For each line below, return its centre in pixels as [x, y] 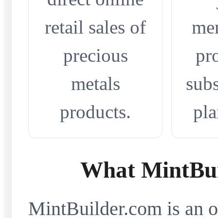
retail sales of [95, 27]
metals [95, 83]
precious [95, 55]
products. [95, 112]
